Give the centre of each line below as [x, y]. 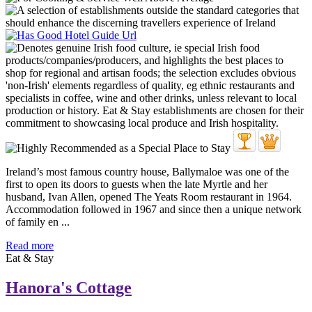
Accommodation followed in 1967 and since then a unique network [154, 210]
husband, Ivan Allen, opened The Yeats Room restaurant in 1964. [149, 197]
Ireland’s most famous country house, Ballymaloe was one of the [147, 172]
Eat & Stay [30, 258]
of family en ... [38, 222]
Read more [30, 246]
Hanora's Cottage [69, 288]
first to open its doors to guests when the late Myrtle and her [136, 185]
